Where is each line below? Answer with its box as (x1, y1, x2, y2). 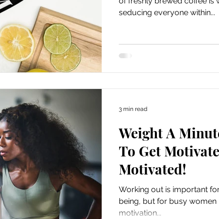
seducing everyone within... (119, 8, 215, 17)
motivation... (119, 208, 161, 218)
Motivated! (119, 159, 186, 178)
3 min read (119, 105, 147, 112)
